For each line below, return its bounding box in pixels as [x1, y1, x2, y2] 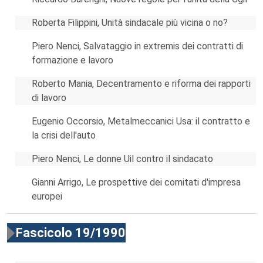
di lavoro [32, 92, 66, 103]
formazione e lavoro [32, 55, 113, 66]
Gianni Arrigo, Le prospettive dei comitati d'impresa [32, 177, 241, 188]
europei [32, 191, 62, 202]
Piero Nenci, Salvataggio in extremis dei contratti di [32, 41, 243, 52]
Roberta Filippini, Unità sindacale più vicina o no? [32, 17, 228, 28]
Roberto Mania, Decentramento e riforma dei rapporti [32, 78, 251, 89]
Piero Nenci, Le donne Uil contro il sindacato [32, 153, 213, 164]
